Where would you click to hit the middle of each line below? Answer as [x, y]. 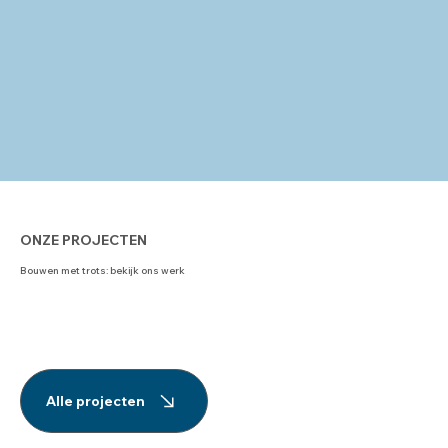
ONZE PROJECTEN [83, 239]
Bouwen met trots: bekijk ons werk [102, 269]
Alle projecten [95, 400]
